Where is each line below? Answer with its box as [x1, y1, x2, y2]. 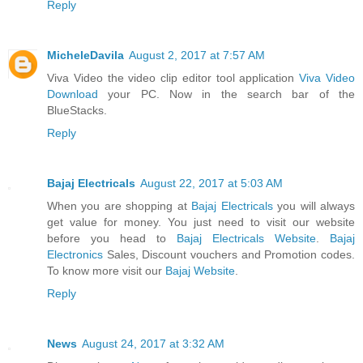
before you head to [47, 232, 177, 246]
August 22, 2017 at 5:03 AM [140, 177, 283, 190]
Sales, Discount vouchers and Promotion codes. [103, 248, 355, 262]
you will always [272, 199, 356, 213]
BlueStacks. [47, 104, 107, 117]
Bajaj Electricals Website [177, 232, 316, 246]
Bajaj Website [165, 264, 235, 278]
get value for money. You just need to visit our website [47, 216, 355, 229]
